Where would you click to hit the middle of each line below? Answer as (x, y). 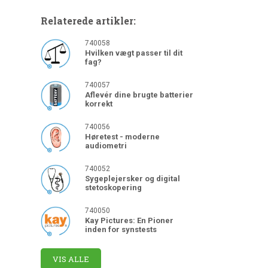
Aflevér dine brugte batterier (139, 95)
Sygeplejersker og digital (132, 178)
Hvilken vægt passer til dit (133, 53)
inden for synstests (121, 229)
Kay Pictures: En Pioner (129, 220)
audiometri (106, 145)
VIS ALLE (71, 259)
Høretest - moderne (122, 136)
